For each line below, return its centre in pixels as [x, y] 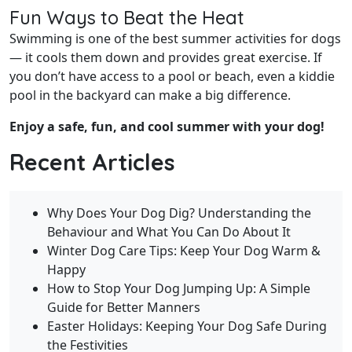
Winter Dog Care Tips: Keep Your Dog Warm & [184, 251]
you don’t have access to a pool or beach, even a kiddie [172, 77]
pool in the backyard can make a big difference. [150, 95]
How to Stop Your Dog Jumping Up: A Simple [179, 289]
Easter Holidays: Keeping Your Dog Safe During [187, 326]
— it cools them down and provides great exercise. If [166, 58]
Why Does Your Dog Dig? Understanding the [179, 213]
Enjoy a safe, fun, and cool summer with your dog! [167, 127]
